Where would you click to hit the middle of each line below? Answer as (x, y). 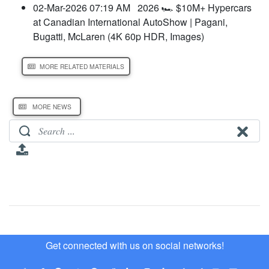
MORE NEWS (52, 106)
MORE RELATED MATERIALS (82, 66)
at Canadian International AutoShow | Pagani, (130, 22)
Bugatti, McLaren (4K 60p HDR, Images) (119, 36)
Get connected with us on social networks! (134, 246)
